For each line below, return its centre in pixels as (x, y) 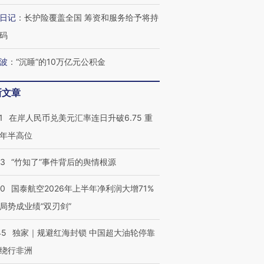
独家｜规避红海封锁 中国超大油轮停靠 (84, 232)
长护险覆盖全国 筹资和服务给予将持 (91, 17)
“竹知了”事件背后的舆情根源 (64, 162)
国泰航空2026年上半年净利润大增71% (82, 188)
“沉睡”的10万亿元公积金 (61, 62)
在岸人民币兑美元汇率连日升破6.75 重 (81, 118)
